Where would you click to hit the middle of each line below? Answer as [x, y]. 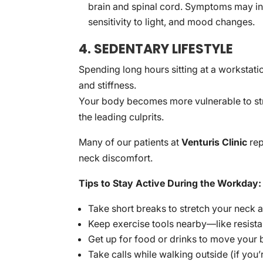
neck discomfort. [116, 158]
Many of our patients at [130, 142]
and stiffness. [108, 85]
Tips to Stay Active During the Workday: [170, 183]
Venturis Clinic [215, 142]
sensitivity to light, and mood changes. [172, 22]
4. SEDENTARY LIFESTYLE [156, 49]
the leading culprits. [122, 117]
